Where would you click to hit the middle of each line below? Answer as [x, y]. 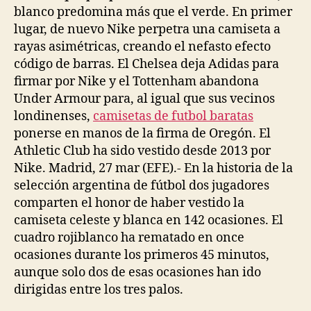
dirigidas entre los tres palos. [99, 289]
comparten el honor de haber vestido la [129, 203]
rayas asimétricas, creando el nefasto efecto [142, 47]
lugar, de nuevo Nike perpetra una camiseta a [147, 29]
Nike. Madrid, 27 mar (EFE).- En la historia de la [153, 168]
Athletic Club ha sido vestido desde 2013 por [142, 151]
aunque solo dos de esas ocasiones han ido [137, 272]
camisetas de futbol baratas [173, 116]
